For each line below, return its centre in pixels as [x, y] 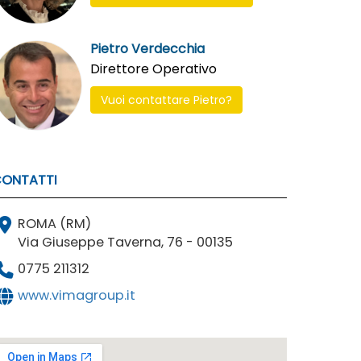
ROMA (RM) [54, 224]
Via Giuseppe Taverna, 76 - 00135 [125, 243]
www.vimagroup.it [76, 296]
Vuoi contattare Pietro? [166, 100]
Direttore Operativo [153, 69]
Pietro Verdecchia [147, 49]
